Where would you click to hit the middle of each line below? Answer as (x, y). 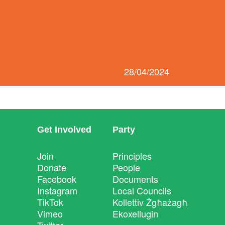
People (126, 167)
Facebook (57, 179)
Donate (52, 167)
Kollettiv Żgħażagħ (150, 202)
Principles (132, 156)
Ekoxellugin (135, 213)
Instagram (57, 190)
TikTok (50, 202)
